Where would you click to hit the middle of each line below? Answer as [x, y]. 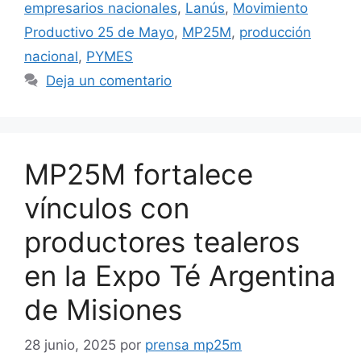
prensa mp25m [193, 345]
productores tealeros [162, 241]
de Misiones [103, 309]
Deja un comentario [109, 80]
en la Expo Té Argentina [180, 275]
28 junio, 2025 [70, 345]
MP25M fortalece [139, 174]
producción [275, 32]
